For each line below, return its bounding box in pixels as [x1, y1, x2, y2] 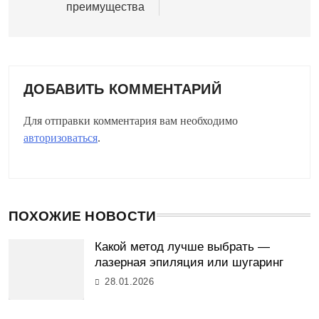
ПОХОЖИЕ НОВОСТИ [9, 209, 157, 224]
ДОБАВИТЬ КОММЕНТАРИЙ [23, 81, 221, 98]
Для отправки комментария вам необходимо [23, 115, 238, 127]
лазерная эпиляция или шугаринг [95, 256, 283, 270]
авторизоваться [23, 132, 98, 145]
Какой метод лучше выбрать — [95, 240, 270, 254]
